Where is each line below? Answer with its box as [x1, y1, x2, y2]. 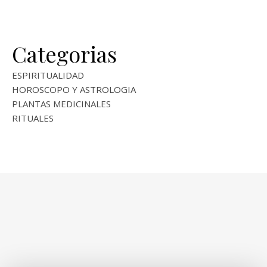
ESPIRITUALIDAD [12, 69, 84, 82]
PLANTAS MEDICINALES [12, 98, 111, 110]
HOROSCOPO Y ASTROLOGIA [12, 83, 136, 96]
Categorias [12, 39, 117, 69]
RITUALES [12, 112, 54, 125]
